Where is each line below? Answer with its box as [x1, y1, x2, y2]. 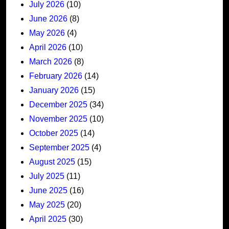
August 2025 [29, 157, 75, 166]
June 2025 [29, 186, 67, 195]
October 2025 [29, 128, 78, 138]
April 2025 [29, 214, 66, 223]
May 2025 [29, 200, 65, 209]
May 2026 [29, 28, 65, 37]
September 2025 [29, 143, 89, 152]
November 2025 [29, 114, 87, 123]
